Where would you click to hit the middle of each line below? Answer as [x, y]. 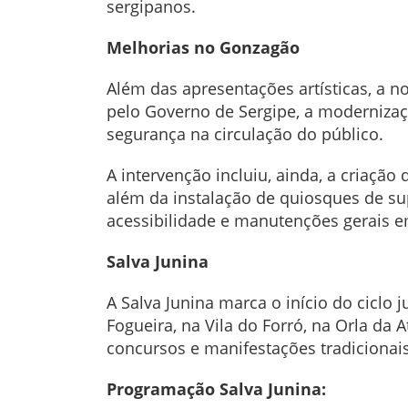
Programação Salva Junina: [216, 389]
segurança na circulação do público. [245, 134]
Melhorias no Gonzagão [203, 48]
